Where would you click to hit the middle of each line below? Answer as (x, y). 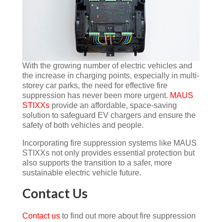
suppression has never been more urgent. (96, 95)
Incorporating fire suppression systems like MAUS (109, 143)
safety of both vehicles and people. (83, 125)
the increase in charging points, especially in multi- (111, 75)
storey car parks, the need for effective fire (95, 85)
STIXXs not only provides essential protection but (108, 153)
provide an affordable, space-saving (114, 105)
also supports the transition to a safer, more (97, 163)
